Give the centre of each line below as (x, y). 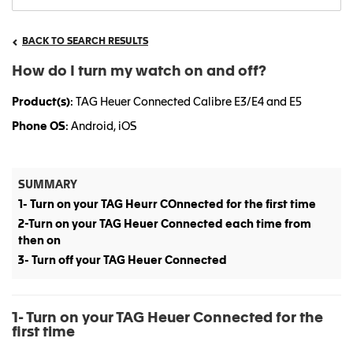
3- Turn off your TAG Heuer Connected (123, 261)
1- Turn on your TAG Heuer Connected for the (167, 318)
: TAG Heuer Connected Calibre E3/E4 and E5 (186, 102)
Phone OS (39, 127)
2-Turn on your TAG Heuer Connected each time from (165, 225)
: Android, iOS (101, 127)
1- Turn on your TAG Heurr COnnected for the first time (167, 205)
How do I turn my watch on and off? (139, 72)
